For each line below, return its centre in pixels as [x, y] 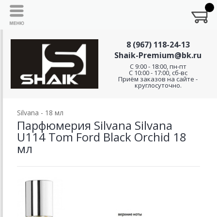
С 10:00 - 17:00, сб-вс [158, 73]
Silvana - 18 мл [40, 113]
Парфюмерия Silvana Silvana [95, 125]
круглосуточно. [158, 85]
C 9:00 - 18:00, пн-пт [158, 66]
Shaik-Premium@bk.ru [158, 55]
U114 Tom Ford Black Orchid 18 [102, 137]
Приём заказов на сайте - [158, 79]
